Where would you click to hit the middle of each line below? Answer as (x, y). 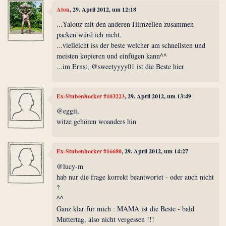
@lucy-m (70, 166)
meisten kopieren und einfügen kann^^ (112, 56)
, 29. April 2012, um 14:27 (155, 151)
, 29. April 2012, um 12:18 (103, 9)
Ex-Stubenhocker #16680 (89, 151)
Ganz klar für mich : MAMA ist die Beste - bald (126, 208)
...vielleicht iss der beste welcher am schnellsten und (131, 45)
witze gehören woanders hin (97, 122)
